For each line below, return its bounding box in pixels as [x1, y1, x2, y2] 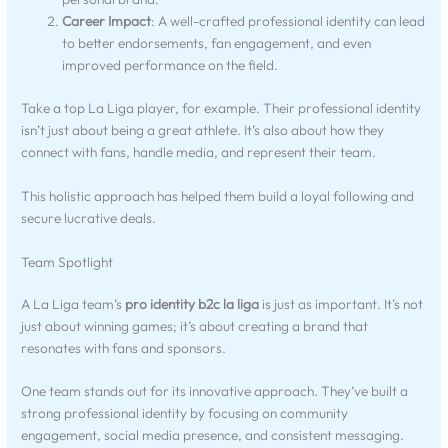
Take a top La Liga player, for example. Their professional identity [21, 98, 422, 117]
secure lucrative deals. [21, 208, 157, 227]
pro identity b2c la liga [125, 294, 260, 313]
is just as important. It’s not [259, 294, 424, 313]
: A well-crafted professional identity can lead [151, 12, 426, 31]
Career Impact [62, 12, 152, 31]
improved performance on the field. [62, 56, 279, 75]
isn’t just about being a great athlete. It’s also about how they [21, 120, 385, 139]
